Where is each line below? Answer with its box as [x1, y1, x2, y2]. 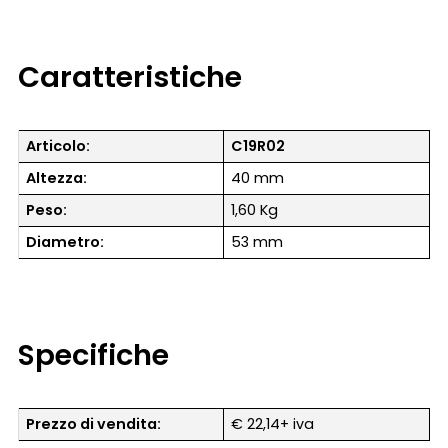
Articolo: [26, 135, 91, 156]
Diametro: [26, 231, 105, 252]
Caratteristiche [18, 56, 242, 97]
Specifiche [18, 334, 169, 375]
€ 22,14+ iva [231, 413, 315, 434]
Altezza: [26, 167, 88, 188]
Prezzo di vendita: [26, 413, 162, 434]
